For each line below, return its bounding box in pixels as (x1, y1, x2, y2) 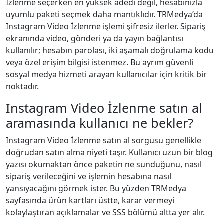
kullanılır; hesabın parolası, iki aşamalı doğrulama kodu (6, 44, 214, 56)
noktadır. (6, 80, 39, 92)
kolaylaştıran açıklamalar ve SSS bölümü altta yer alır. (6, 206, 205, 218)
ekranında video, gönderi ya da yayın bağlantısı (6, 32, 183, 44)
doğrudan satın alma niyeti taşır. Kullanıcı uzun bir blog (6, 146, 213, 158)
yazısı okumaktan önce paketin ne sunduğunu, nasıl (6, 158, 202, 170)
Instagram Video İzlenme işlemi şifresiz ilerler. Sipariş (6, 20, 206, 32)
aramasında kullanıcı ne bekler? (6, 114, 193, 131)
